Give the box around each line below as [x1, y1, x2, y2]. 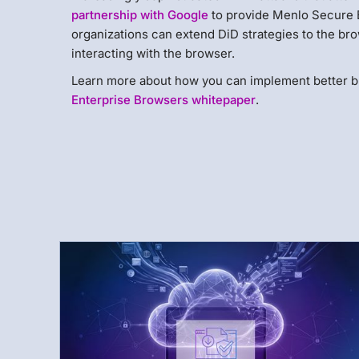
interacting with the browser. [71, 45, 236, 61]
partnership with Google [71, 6, 209, 22]
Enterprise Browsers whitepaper [71, 91, 256, 107]
